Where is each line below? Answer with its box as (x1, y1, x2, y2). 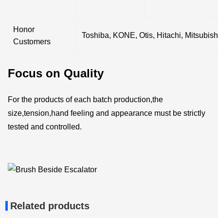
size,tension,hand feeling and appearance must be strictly (8, 109, 206, 118)
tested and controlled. (8, 123, 82, 131)
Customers (13, 37, 51, 46)
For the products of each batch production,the (8, 95, 163, 104)
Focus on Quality (8, 66, 104, 80)
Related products (10, 200, 90, 212)
